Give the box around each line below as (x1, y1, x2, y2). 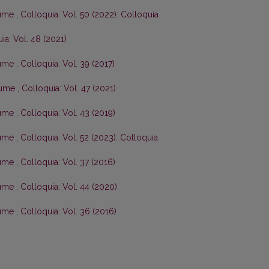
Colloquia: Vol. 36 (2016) (20, 207, 116, 217)
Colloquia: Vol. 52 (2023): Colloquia (20, 133, 158, 143)
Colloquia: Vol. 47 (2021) (22, 83, 116, 94)
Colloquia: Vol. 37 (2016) (20, 157, 115, 168)
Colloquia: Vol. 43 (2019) (20, 108, 115, 118)
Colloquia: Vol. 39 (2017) (20, 59, 115, 69)
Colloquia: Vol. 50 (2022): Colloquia (20, 10, 159, 20)
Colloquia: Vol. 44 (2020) (20, 182, 117, 192)
